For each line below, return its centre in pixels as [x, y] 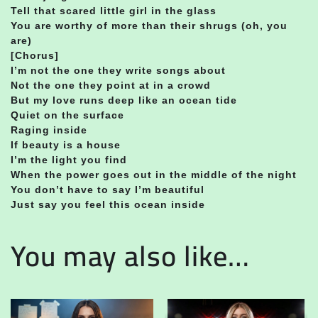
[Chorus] [35, 55]
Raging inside [49, 130]
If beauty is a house [66, 144]
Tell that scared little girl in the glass [114, 10]
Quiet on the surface [67, 115]
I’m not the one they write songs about [118, 70]
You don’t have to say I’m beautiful [108, 189]
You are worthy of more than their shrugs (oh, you [149, 25]
